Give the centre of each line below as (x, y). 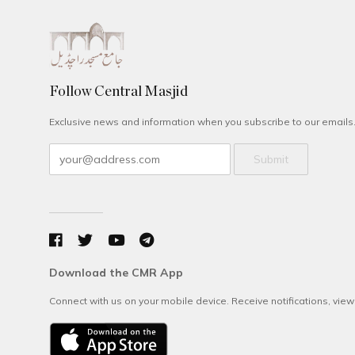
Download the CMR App (116, 273)
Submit (271, 160)
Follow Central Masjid (118, 92)
